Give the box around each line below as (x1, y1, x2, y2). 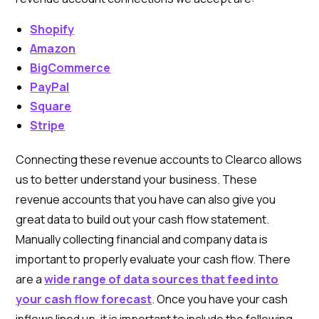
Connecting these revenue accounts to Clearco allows (16, 152, 303, 167)
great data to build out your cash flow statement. (16, 211, 270, 227)
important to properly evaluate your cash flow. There (16, 251, 291, 267)
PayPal (30, 79, 70, 95)
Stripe (30, 117, 66, 133)
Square (30, 98, 72, 114)
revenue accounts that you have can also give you (16, 192, 276, 207)
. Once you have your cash (152, 291, 288, 307)
